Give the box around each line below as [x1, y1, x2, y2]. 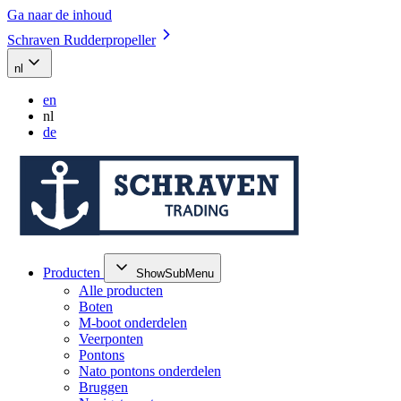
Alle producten [79, 283, 163, 298]
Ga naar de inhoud [7, 7, 112, 22]
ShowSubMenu [136, 267, 214, 280]
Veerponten [79, 331, 143, 346]
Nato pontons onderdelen [79, 363, 221, 379]
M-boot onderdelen [79, 315, 187, 330]
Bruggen [79, 380, 128, 395]
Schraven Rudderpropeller [7, 32, 156, 47]
